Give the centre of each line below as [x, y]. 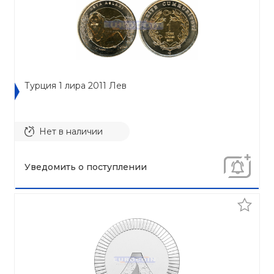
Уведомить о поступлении [86, 167]
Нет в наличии [71, 131]
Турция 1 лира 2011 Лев [76, 86]
